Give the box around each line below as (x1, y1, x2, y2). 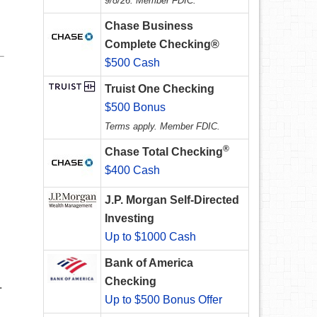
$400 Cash (105, 164, 160, 177)
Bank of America (105, 257, 193, 270)
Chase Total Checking (105, 146, 223, 158)
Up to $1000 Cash (105, 231, 196, 243)
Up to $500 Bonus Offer (105, 294, 222, 306)
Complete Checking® (105, 38, 219, 51)
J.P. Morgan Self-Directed (105, 194, 239, 207)
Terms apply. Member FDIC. (105, 121, 220, 132)
